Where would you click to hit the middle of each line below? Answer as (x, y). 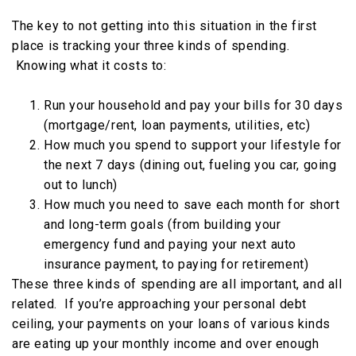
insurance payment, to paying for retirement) (176, 265)
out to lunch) (81, 185)
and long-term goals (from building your (163, 225)
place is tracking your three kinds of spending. (151, 46)
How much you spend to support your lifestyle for (193, 145)
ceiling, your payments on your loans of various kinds (171, 324)
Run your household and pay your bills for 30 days (193, 106)
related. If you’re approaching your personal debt (160, 304)
